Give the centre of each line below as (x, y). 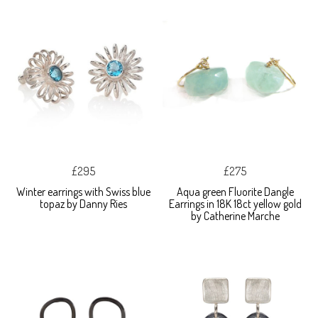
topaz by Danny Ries (83, 204)
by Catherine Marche (235, 216)
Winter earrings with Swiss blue (83, 192)
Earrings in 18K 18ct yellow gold (235, 204)
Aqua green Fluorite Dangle (235, 192)
